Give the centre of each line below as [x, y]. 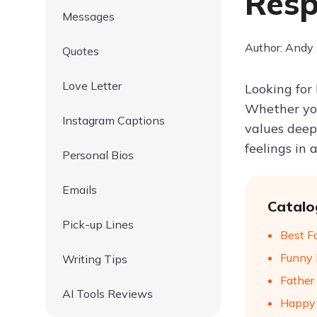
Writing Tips [95, 259]
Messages [88, 16]
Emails [80, 190]
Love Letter [92, 86]
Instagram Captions [114, 120]
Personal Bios [98, 155]
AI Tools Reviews [108, 294]
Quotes [81, 51]
